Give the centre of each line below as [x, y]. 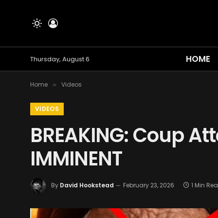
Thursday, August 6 [60, 59]
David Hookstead [87, 185]
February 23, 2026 [149, 185]
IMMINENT [76, 159]
